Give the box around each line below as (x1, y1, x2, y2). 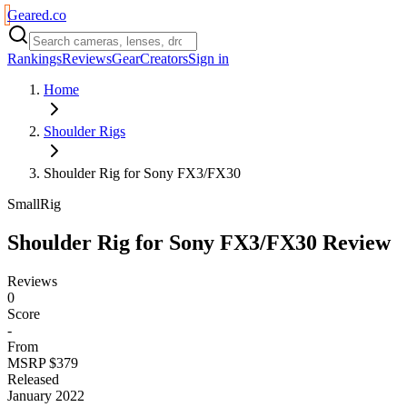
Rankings (7, 51, 62, 66)
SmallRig (7, 196, 61, 212)
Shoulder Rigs (44, 124, 125, 139)
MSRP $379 (7, 354, 78, 371)
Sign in (188, 51, 229, 66)
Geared (7, 7, 49, 23)
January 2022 (7, 387, 84, 403)
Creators (140, 51, 188, 66)
